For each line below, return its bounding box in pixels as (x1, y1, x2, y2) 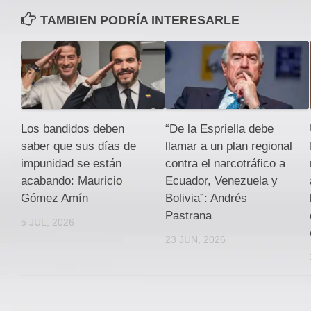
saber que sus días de (21, 139, 136, 153)
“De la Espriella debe (165, 121, 274, 135)
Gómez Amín (21, 191, 88, 205)
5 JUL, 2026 (21, 216, 74, 228)
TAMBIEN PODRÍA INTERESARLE (40, 13, 239, 28)
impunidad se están (21, 156, 121, 170)
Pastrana (165, 208, 212, 222)
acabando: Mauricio (21, 174, 122, 187)
